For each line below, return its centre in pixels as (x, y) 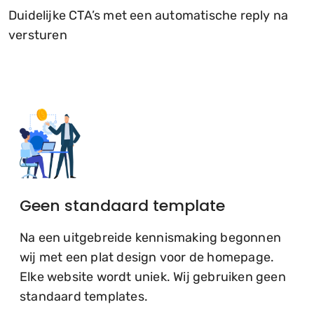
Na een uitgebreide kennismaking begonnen (151, 238)
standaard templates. (84, 297)
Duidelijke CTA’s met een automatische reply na (149, 16)
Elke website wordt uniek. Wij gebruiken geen (153, 277)
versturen (38, 35)
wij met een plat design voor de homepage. (147, 258)
